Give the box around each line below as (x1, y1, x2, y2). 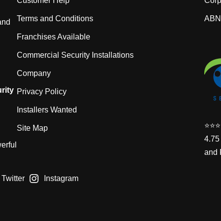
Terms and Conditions (17, 14, 93, 23)
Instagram (44, 174, 79, 183)
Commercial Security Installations (17, 51, 134, 59)
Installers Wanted (17, 106, 77, 114)
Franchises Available (17, 33, 90, 41)
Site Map (17, 124, 48, 132)
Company (17, 69, 51, 77)
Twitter (1, 174, 25, 183)
